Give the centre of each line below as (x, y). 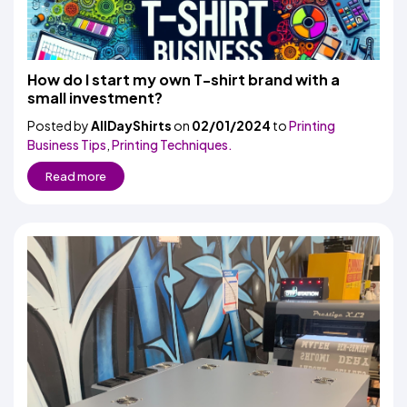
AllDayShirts (131, 125)
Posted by (59, 125)
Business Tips (67, 144)
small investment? (95, 98)
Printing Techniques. (172, 144)
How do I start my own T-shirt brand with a (184, 79)
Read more (76, 176)
